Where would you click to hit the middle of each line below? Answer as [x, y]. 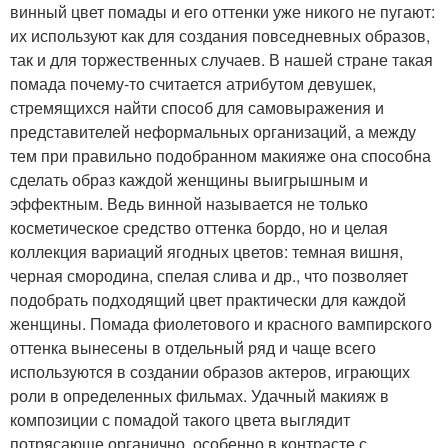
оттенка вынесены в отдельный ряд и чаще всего [193, 347]
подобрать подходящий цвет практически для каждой [208, 299]
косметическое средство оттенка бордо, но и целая [199, 227]
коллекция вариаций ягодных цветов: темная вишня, [206, 251]
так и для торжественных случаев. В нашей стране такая [221, 59]
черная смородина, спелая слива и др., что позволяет [209, 275]
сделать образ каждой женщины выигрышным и [189, 179]
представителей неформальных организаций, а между [213, 131]
